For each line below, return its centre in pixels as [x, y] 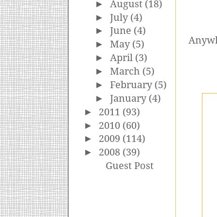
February [132, 85]
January [130, 98]
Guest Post [129, 166]
